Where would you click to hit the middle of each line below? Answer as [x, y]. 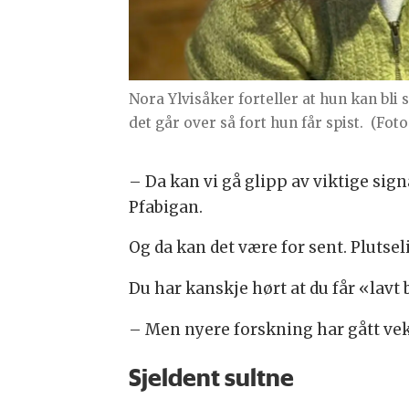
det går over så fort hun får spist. [246, 122]
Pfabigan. [165, 207]
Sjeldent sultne [211, 378]
